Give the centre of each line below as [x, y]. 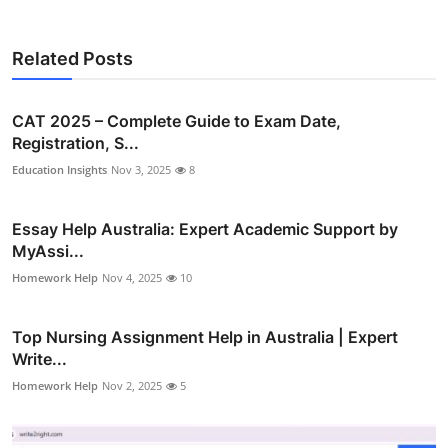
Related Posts [72, 58]
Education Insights [59, 169]
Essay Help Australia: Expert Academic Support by [205, 228]
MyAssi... [48, 250]
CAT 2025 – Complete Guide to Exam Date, [176, 120]
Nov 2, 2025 [132, 385]
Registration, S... [75, 142]
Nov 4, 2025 [132, 277]
